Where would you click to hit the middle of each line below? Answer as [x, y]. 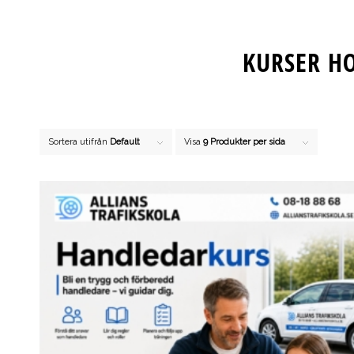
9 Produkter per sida [244, 142]
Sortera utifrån [79, 142]
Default [125, 142]
